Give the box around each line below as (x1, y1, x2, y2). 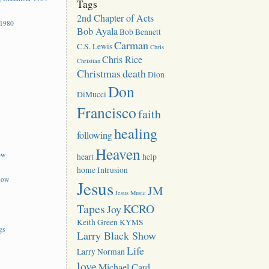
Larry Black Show (77, 228, 157, 243)
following (77, 128, 113, 142)
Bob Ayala (77, 24, 118, 38)
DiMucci (77, 88, 107, 100)
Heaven (95, 143, 141, 164)
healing (114, 122, 158, 143)
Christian (77, 56, 101, 65)
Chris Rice (102, 52, 143, 66)
